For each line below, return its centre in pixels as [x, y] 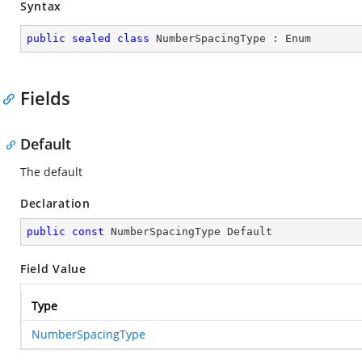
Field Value [53, 269]
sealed [91, 38]
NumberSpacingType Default [188, 232]
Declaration [55, 203]
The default [51, 172]
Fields [45, 98]
